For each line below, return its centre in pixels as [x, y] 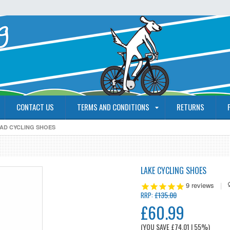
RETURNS [190, 107]
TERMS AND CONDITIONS [113, 107]
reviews [202, 185]
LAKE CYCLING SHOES [174, 170]
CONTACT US [35, 107]
